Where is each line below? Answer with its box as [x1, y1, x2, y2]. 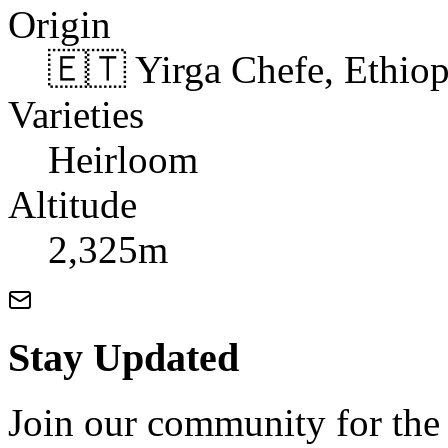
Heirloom [48, 137, 198, 181]
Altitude [8, 182, 137, 226]
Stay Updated [8, 335, 239, 381]
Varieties [8, 92, 144, 136]
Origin [8, 2, 111, 46]
